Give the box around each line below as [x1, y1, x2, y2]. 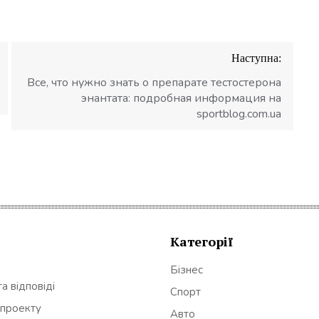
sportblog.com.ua [197, 106, 282, 122]
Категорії [170, 232, 233, 250]
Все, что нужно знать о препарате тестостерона [27, 75, 282, 90]
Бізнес [170, 262, 203, 277]
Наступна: [231, 52, 282, 64]
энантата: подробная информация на [81, 90, 282, 106]
